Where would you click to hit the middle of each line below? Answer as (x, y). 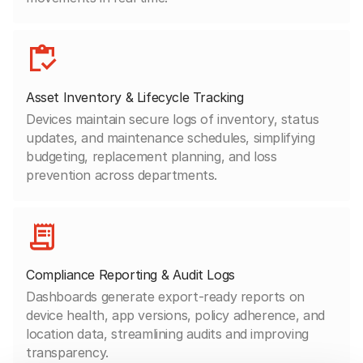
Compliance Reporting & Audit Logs (130, 274)
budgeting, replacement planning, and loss (152, 156)
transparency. (67, 352)
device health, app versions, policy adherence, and (176, 315)
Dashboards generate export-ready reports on (165, 296)
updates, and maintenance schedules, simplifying (171, 137)
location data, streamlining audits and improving (167, 333)
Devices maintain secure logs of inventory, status (173, 119)
